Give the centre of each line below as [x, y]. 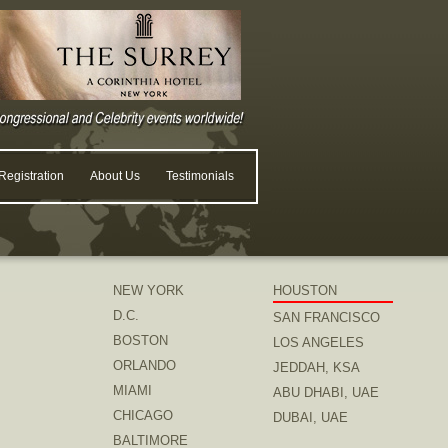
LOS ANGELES [318, 342]
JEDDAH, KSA [316, 367]
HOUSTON [305, 290]
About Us [115, 176]
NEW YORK [148, 290]
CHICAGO [143, 415]
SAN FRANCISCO [326, 317]
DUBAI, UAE [310, 417]
